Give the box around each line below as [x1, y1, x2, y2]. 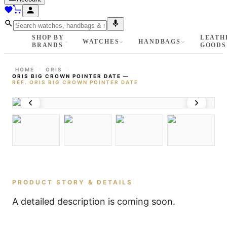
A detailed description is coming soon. [12, 196, 175, 207]
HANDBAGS [138, 37, 181, 45]
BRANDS [32, 42, 63, 49]
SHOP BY [32, 34, 64, 41]
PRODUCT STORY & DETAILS [12, 178, 133, 186]
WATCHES [82, 37, 120, 45]
